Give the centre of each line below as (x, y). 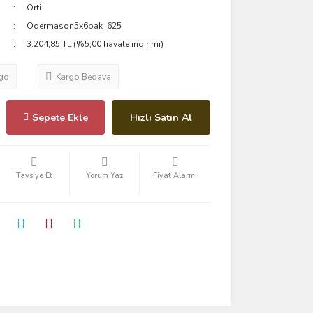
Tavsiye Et (34, 176)
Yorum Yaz (105, 176)
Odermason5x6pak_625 (74, 26)
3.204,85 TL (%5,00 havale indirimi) (95, 44)
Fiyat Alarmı (175, 176)
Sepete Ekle (60, 117)
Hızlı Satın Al (161, 117)
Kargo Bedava (83, 77)
